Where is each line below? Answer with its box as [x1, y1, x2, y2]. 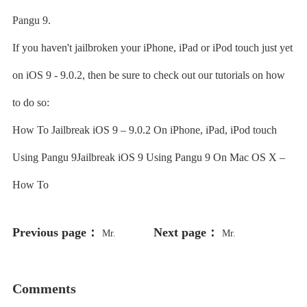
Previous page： [12, 225, 99, 239]
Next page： [153, 225, 219, 239]
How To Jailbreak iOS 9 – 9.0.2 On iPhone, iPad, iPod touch [12, 124, 277, 136]
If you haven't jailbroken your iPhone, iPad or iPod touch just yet [12, 42, 293, 53]
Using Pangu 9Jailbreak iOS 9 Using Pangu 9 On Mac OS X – [12, 151, 285, 163]
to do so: [12, 97, 49, 108]
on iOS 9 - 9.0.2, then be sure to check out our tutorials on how [12, 69, 285, 81]
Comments [12, 281, 76, 296]
